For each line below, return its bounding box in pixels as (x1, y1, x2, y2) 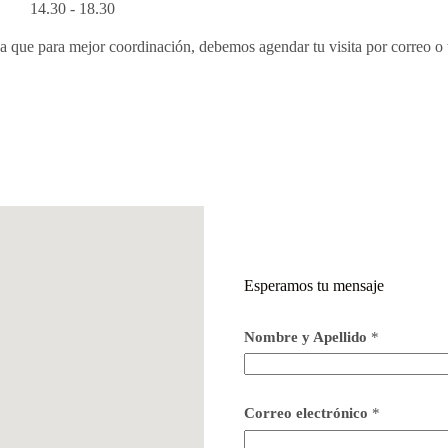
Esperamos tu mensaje (244, 276, 384, 294)
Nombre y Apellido (244, 328, 371, 345)
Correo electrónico (244, 405, 372, 422)
